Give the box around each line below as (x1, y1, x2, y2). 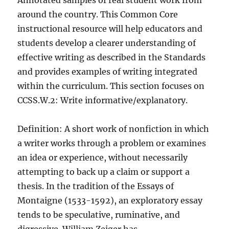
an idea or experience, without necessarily (17, 152, 188, 163)
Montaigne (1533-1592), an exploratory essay (17, 195, 203, 205)
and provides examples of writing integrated (17, 66, 198, 77)
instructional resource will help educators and (17, 24, 203, 34)
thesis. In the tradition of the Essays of (17, 181, 174, 191)
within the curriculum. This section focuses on (17, 81, 205, 91)
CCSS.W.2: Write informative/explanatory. (17, 95, 188, 105)
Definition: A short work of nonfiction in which (17, 124, 210, 134)
